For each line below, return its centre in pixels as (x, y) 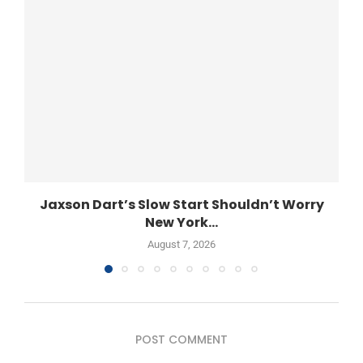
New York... (181, 223)
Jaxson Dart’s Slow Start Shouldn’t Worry (181, 205)
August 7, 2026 (181, 245)
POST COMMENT (181, 339)
